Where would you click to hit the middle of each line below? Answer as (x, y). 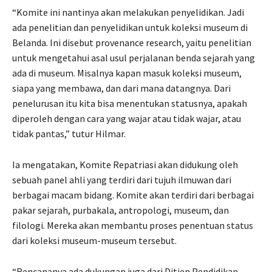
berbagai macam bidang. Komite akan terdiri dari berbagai (133, 195)
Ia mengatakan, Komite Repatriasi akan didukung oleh (125, 164)
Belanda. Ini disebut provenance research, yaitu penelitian (132, 42)
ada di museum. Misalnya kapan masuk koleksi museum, (127, 73)
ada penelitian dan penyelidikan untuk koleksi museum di (130, 27)
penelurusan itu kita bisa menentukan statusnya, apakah (130, 103)
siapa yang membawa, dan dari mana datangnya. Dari (121, 88)
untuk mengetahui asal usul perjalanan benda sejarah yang (134, 57)
